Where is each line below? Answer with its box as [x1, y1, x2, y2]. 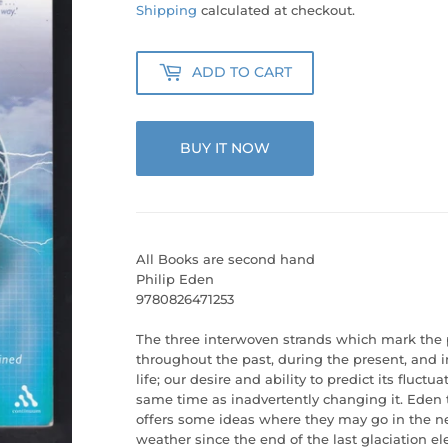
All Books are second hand [136, 250, 315, 267]
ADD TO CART [192, 63, 292, 82]
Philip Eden [136, 270, 214, 287]
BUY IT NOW [180, 138, 270, 157]
